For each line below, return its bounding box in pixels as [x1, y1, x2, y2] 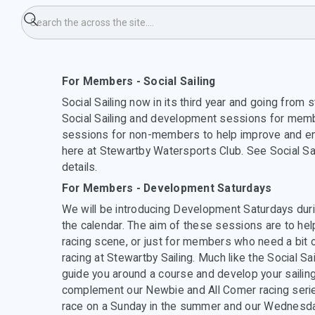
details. [61, 160, 101, 174]
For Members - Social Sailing [61, 75, 216, 88]
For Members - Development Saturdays [61, 181, 272, 195]
